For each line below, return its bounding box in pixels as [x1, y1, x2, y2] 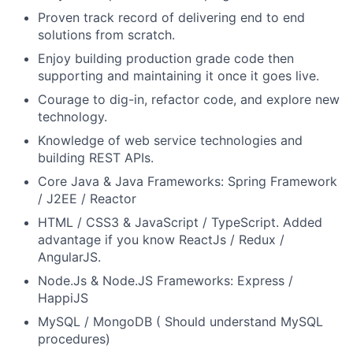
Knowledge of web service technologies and [38, 132, 303, 148]
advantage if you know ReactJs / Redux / [38, 232, 284, 247]
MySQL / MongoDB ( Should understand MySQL [38, 314, 323, 329]
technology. [38, 109, 107, 124]
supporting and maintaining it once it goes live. [38, 68, 319, 84]
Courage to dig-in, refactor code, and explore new [38, 91, 340, 107]
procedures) [38, 331, 110, 347]
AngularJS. [38, 249, 101, 265]
